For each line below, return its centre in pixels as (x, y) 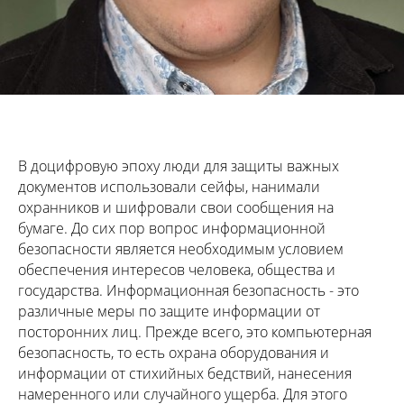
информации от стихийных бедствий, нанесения (185, 373)
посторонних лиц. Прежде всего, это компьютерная (195, 331)
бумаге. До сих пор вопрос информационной (172, 228)
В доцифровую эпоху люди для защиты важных (179, 165)
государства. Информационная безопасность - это (188, 290)
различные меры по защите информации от (169, 311)
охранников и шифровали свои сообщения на (176, 207)
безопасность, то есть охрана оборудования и (174, 352)
